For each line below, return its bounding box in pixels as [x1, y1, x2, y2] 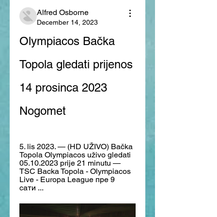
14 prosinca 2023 [19, 80, 107, 94]
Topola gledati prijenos [19, 57, 133, 71]
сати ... [19, 183, 44, 192]
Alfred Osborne [37, 7, 89, 17]
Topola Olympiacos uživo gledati [19, 150, 131, 159]
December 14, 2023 [37, 18, 98, 26]
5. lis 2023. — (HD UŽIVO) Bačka [19, 141, 133, 151]
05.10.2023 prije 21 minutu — [19, 158, 121, 168]
